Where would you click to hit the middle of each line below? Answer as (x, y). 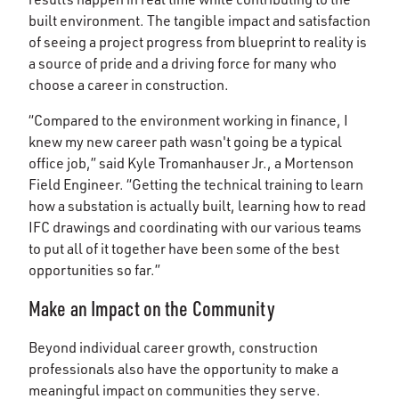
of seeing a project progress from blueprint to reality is (198, 41)
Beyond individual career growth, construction (173, 347)
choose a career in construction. (129, 84)
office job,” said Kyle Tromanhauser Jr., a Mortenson (191, 163)
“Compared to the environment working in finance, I (188, 120)
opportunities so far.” (94, 269)
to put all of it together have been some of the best (184, 248)
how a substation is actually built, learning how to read (197, 205)
